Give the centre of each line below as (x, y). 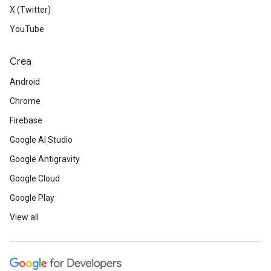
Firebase (26, 120)
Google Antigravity (45, 159)
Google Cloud (35, 178)
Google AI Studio (41, 140)
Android (25, 82)
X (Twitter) (30, 10)
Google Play (32, 198)
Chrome (25, 101)
